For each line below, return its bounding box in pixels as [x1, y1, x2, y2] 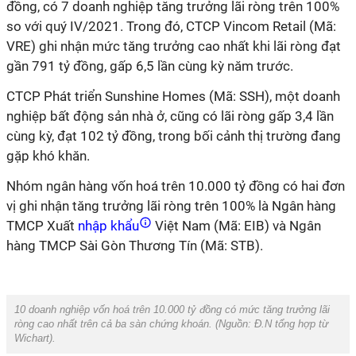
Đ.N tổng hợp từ [251, 318, 328, 330]
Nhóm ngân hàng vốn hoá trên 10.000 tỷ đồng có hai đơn [6, 178, 345, 194]
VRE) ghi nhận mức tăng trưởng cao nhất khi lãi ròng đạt [6, 38, 341, 54]
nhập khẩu [75, 218, 142, 234]
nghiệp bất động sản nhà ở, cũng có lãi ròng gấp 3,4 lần [6, 108, 334, 124]
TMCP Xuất [6, 218, 75, 234]
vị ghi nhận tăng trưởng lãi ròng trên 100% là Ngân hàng [6, 198, 336, 214]
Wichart [14, 332, 49, 344]
